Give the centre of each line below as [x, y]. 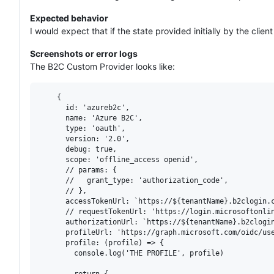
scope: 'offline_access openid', [119, 159]
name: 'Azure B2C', [91, 118]
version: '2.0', [85, 139]
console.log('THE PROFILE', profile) [132, 253]
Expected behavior [69, 18]
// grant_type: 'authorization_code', [134, 180]
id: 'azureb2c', [85, 107]
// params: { [78, 170]
